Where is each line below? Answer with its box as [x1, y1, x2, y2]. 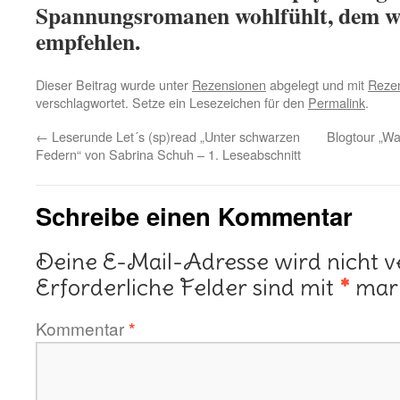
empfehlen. [36, 24, 140, 58]
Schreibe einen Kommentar [36, 198, 353, 233]
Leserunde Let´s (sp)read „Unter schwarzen [48, 127, 300, 146]
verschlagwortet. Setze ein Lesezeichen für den [36, 93, 308, 112]
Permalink [308, 93, 365, 112]
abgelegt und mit [266, 75, 368, 94]
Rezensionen [192, 75, 266, 94]
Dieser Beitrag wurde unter [36, 75, 192, 94]
